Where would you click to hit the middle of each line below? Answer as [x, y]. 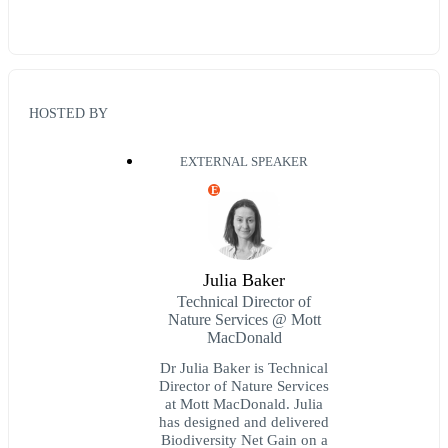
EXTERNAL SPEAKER [244, 161]
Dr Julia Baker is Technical [244, 367]
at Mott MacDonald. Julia [244, 403]
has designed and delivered [244, 421]
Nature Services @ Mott [244, 319]
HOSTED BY [68, 112]
